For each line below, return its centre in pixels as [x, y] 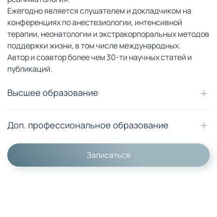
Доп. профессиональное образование [88, 125]
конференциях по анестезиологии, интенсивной [95, 23]
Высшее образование [53, 93]
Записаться [108, 155]
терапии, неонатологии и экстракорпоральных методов [108, 34]
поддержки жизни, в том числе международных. [94, 46]
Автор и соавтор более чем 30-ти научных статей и [100, 57]
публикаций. [30, 69]
